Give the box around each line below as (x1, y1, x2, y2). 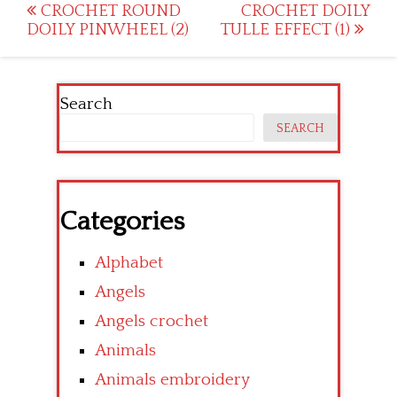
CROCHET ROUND (36, 2, 181, 21)
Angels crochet (95, 312, 208, 331)
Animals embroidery (95, 370, 250, 390)
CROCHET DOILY (241, 2, 370, 21)
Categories (59, 207, 184, 237)
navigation (26, 26, 151, 56)
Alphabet (95, 253, 163, 273)
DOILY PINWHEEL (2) (27, 20, 189, 40)
